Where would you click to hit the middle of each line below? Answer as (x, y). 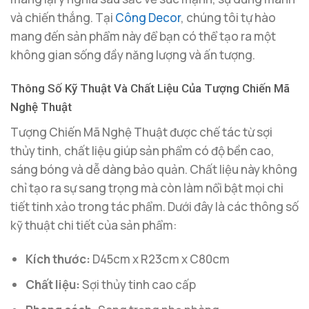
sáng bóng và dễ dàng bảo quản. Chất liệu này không (154, 169)
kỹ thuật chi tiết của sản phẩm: (93, 225)
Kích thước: (58, 259)
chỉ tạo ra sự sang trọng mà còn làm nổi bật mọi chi (147, 188)
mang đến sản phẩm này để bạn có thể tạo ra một (143, 37)
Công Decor (148, 18)
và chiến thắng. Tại (63, 18)
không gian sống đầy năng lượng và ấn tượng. (133, 55)
